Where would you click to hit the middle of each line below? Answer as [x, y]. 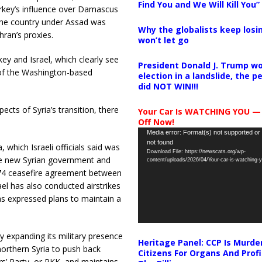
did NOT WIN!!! [168, 86]
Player [149, 146]
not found [160, 142]
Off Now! [156, 122]
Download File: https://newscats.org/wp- [196, 151]
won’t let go [163, 40]
